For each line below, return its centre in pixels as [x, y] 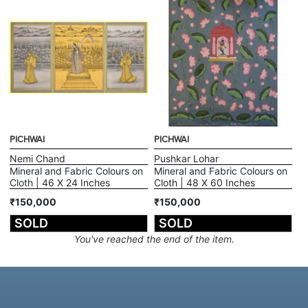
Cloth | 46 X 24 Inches [60, 182]
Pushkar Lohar [186, 158]
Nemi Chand [38, 158]
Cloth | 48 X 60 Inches [205, 182]
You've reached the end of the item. [154, 239]
